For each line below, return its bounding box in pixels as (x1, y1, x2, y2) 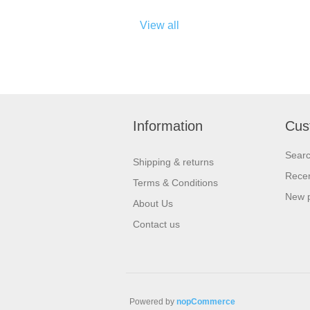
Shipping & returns (133, 156, 214, 167)
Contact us (133, 219, 180, 230)
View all (140, 19, 179, 31)
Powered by (129, 297, 176, 307)
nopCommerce (176, 297, 235, 307)
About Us (133, 198, 173, 209)
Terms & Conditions (133, 177, 218, 188)
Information (133, 118, 203, 134)
